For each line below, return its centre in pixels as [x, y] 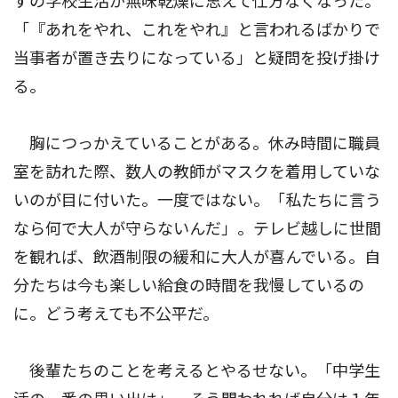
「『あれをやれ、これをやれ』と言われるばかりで [197, 29]
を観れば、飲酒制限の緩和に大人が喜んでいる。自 [197, 257]
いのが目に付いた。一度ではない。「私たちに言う [197, 200]
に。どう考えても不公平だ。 [116, 314]
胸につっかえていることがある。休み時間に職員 [197, 143]
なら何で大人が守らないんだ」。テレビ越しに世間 [197, 228]
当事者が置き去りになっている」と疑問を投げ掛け [197, 58]
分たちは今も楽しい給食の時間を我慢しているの [189, 285]
